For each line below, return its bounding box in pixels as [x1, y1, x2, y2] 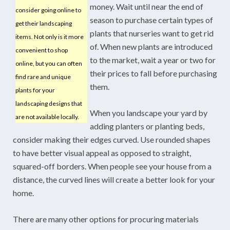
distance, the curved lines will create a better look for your [13, 174, 215, 184]
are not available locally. [15, 112, 79, 121]
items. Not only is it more [15, 32, 84, 41]
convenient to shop [15, 46, 68, 54]
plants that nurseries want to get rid [90, 28, 214, 38]
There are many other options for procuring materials [13, 214, 199, 224]
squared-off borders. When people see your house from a [13, 161, 212, 171]
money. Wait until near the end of [90, 1, 203, 11]
